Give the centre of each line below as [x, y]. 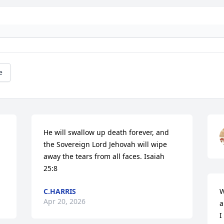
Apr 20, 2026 [65, 201]
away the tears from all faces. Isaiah [104, 156]
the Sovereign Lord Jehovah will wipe [105, 144]
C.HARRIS [60, 191]
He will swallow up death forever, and [106, 132]
